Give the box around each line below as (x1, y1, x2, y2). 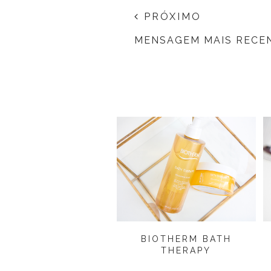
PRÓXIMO (140, 11, 201, 23)
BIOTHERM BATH (140, 234, 232, 244)
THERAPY (161, 246, 212, 256)
